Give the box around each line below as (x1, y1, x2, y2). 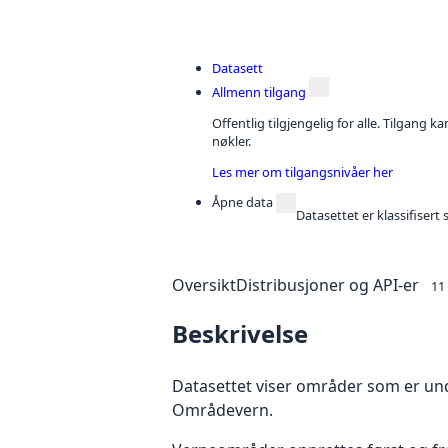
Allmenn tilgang (212, 83, 306, 102)
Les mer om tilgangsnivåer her (212, 162, 393, 181)
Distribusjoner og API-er (236, 273, 419, 296)
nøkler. (212, 131, 251, 150)
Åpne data (212, 193, 273, 212)
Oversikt (172, 273, 236, 296)
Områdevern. (172, 398, 273, 421)
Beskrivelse (172, 316, 308, 350)
